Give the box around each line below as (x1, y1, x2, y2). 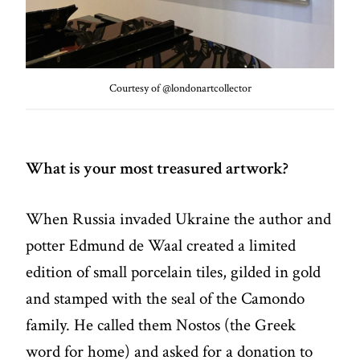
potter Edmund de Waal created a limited (26, 234, 297, 256)
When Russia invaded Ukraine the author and (26, 207, 332, 230)
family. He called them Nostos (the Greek (26, 313, 297, 336)
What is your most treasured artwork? (26, 157, 289, 180)
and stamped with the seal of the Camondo (26, 287, 305, 309)
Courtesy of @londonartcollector (108, 81, 252, 96)
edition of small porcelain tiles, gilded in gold (26, 260, 321, 283)
